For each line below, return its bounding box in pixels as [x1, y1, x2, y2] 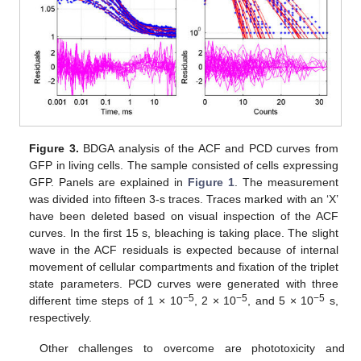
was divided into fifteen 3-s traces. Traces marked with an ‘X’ [29, 192, 338, 205]
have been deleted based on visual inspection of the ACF [29, 209, 338, 222]
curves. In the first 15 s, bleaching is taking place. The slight [29, 226, 338, 239]
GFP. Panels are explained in [29, 175, 189, 189]
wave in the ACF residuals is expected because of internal [29, 243, 338, 256]
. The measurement [234, 175, 338, 189]
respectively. [29, 310, 93, 324]
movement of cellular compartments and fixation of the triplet [29, 259, 338, 273]
